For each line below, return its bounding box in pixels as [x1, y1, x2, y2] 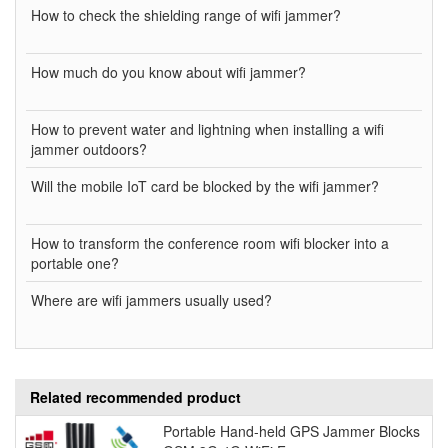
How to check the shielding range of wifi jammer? [31, 4, 341, 25]
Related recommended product [30, 386, 241, 407]
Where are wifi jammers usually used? [31, 289, 272, 310]
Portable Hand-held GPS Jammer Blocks [162, 420, 420, 441]
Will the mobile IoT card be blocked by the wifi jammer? [31, 175, 379, 196]
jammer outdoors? [31, 138, 147, 159]
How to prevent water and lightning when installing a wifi [31, 118, 384, 139]
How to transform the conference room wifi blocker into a [31, 232, 389, 253]
